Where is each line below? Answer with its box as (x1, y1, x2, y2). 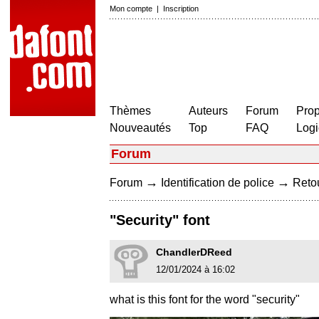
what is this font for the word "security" (110, 293, 300, 306)
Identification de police (161, 177, 274, 189)
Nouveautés (110, 122, 171, 134)
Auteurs (189, 105, 228, 117)
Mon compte (110, 4, 152, 13)
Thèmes (110, 105, 151, 117)
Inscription (163, 4, 199, 13)
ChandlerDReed (156, 246, 232, 258)
